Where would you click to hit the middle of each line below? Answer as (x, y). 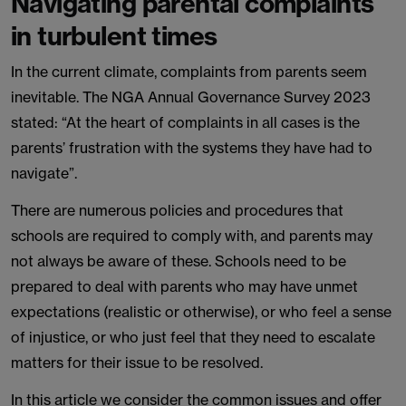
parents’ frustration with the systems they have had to (192, 148)
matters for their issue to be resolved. (139, 362)
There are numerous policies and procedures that (177, 210)
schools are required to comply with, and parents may (192, 236)
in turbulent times (117, 36)
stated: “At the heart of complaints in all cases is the (185, 122)
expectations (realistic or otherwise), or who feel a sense (201, 312)
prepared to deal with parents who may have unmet (184, 286)
